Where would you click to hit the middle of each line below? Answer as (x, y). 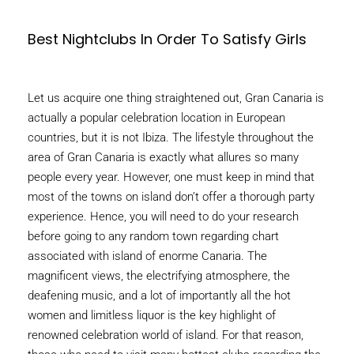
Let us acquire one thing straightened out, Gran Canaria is (176, 98)
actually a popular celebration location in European (156, 118)
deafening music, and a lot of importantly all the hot (159, 296)
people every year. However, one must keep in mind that (171, 177)
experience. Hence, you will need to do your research (163, 217)
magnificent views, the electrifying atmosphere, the (159, 276)
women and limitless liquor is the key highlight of (152, 316)
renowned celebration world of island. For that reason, (166, 335)
